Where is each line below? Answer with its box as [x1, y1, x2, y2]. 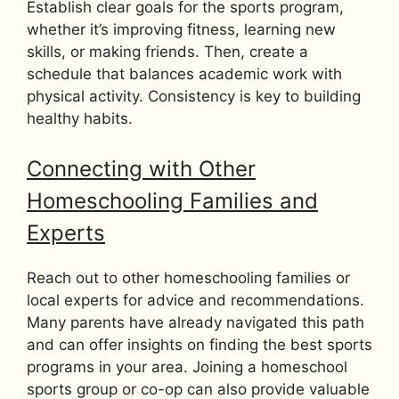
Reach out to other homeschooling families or [27, 268, 350, 287]
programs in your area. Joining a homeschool [27, 357, 347, 376]
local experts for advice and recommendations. [27, 290, 364, 309]
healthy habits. [27, 110, 133, 128]
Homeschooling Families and [27, 187, 318, 214]
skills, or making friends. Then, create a [27, 43, 308, 61]
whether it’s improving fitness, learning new [27, 20, 336, 39]
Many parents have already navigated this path [27, 313, 364, 331]
